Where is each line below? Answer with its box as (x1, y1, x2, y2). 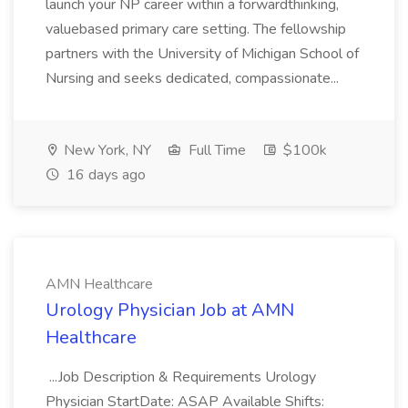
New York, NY (60, 140, 151, 160)
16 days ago (63, 165, 146, 185)
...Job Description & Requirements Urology (46, 367, 316, 387)
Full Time (185, 140, 246, 160)
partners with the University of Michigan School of (46, 44, 359, 64)
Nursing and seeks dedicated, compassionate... (46, 68, 342, 88)
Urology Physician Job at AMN (46, 298, 294, 322)
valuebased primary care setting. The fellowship (46, 19, 346, 39)
